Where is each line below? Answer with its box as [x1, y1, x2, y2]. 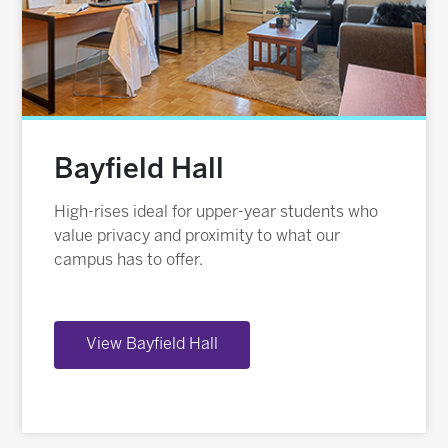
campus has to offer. [54, 252, 204, 268]
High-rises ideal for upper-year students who [54, 204, 379, 220]
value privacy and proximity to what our [54, 228, 341, 244]
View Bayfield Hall [86, 336, 219, 352]
